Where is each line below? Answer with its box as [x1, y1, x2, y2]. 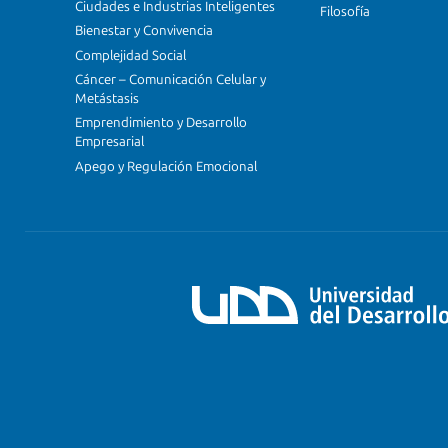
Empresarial [75, 134, 144, 150]
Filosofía [320, 4, 371, 20]
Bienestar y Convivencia [75, 23, 213, 39]
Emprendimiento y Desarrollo [75, 115, 247, 131]
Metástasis [75, 91, 139, 107]
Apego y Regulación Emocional [75, 158, 257, 174]
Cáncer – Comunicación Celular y [75, 72, 266, 88]
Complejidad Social [75, 47, 186, 63]
